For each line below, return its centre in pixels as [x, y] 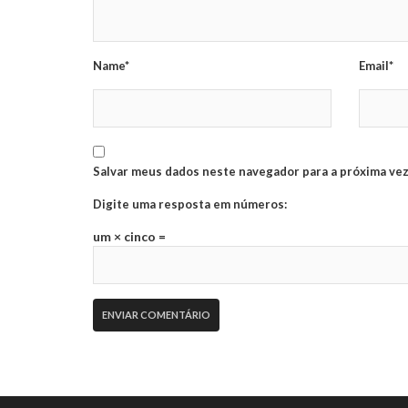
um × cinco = [129, 236]
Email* [377, 65]
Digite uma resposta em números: [190, 204]
